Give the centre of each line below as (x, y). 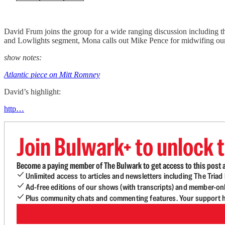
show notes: (23, 58)
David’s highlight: (32, 92)
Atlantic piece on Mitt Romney (52, 75)
